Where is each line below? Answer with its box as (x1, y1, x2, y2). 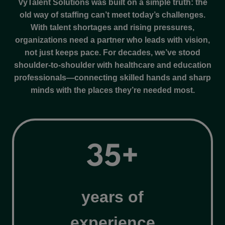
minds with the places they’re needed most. (30, 85, 195, 94)
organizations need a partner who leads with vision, (15, 35, 210, 44)
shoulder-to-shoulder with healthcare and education (14, 60, 211, 69)
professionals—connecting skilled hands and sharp (14, 73, 211, 82)
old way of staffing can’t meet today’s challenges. (20, 10, 205, 19)
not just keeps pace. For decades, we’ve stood (25, 48, 200, 57)
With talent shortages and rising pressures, (31, 23, 194, 32)
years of (81, 187, 144, 206)
